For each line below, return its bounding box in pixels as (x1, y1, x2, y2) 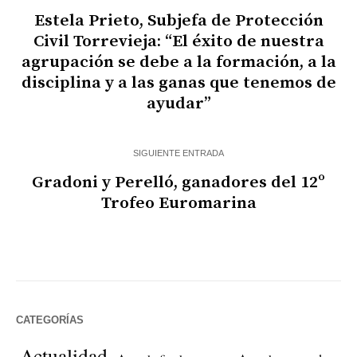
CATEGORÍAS (16, 313, 84, 326)
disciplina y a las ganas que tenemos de (21, 72, 336, 93)
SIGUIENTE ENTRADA (133, 147, 224, 158)
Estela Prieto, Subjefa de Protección (33, 10, 324, 31)
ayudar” (146, 92, 211, 114)
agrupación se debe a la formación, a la (21, 51, 336, 73)
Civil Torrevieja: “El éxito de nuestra (33, 30, 324, 52)
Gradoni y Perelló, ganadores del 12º (32, 171, 325, 193)
